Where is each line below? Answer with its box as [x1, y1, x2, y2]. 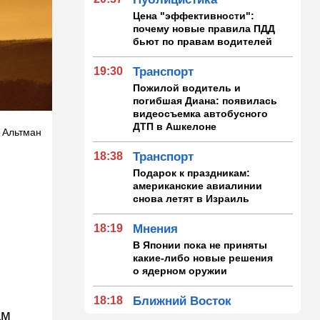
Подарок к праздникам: [133, 166, 251, 179]
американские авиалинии [133, 179, 263, 191]
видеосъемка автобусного [133, 107, 269, 119]
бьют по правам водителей [133, 35, 273, 47]
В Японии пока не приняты [133, 239, 268, 251]
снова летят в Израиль [133, 192, 250, 204]
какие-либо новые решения [133, 251, 274, 264]
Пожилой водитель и [133, 81, 241, 94]
